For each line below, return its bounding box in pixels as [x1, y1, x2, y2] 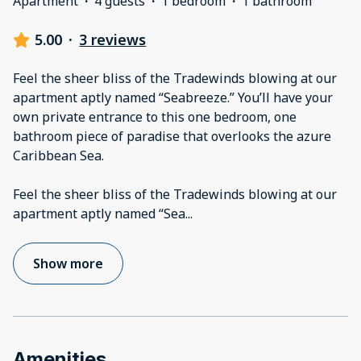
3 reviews [79, 30, 147, 50]
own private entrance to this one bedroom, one [13, 108, 297, 127]
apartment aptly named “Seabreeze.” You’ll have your [13, 89, 333, 107]
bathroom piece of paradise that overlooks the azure [13, 127, 331, 146]
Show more [33, 255, 103, 273]
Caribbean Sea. [13, 147, 104, 165]
